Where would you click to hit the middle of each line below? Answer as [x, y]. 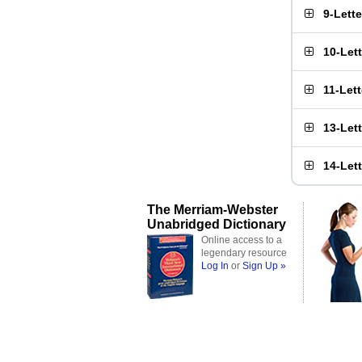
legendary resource [244, 253]
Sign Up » [264, 266]
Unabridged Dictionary [217, 224]
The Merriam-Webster [213, 209]
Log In [215, 266]
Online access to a [242, 240]
